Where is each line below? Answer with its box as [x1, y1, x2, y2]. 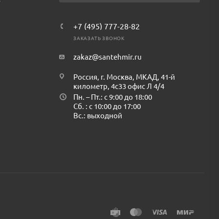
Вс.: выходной [73, 110, 122, 120]
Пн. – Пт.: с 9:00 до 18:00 [73, 92, 152, 101]
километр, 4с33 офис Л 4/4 [73, 81, 164, 90]
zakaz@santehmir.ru [73, 52, 142, 61]
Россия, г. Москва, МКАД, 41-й [73, 72, 175, 81]
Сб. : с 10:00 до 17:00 [73, 101, 141, 110]
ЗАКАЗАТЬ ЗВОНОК [73, 34, 125, 42]
